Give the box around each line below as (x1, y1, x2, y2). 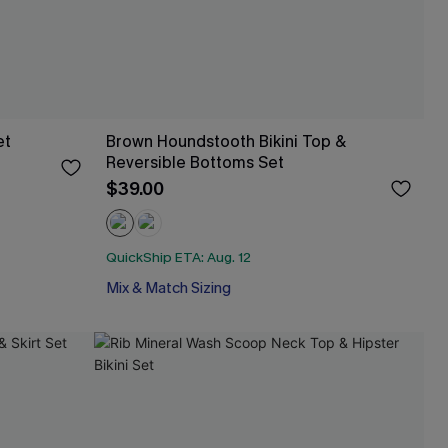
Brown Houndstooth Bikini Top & (106, 130, 346, 152)
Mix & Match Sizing (106, 278, 231, 298)
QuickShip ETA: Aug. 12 (106, 248, 251, 267)
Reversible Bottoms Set (106, 151, 284, 173)
